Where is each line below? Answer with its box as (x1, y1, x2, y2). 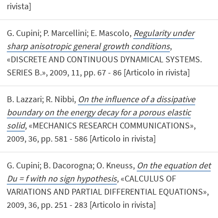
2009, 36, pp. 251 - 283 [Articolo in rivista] (7, 199, 156, 211)
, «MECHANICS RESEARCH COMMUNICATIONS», (25, 120, 196, 131)
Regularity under (133, 27, 195, 38)
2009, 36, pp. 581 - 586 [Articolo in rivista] (7, 133, 156, 145)
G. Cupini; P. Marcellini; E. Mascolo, (7, 27, 134, 38)
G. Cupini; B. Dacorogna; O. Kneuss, (7, 160, 137, 171)
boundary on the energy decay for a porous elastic (7, 107, 191, 118)
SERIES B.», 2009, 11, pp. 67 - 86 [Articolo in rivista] (7, 66, 190, 78)
